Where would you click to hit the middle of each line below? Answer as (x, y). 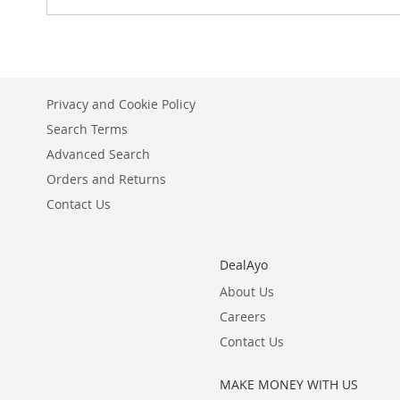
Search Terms (87, 129)
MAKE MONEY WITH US (288, 384)
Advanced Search (98, 154)
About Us (246, 292)
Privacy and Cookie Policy (121, 104)
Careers (242, 317)
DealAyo (243, 265)
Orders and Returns (106, 179)
